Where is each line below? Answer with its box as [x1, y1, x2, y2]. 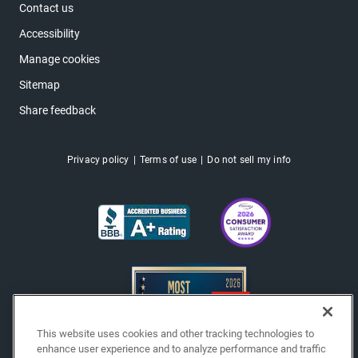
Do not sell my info [207, 154, 292, 166]
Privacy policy [66, 154, 129, 166]
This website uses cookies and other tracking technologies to [37, 328, 314, 340]
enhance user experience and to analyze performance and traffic [37, 343, 326, 355]
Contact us [19, 2, 74, 15]
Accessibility [19, 27, 80, 41]
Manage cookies [19, 53, 100, 66]
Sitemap [19, 78, 60, 92]
